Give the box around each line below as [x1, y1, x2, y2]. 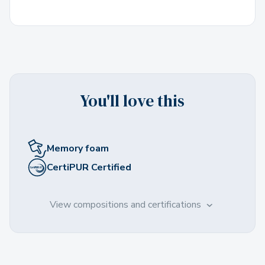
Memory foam [47, 141, 109, 155]
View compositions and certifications [50, 198, 203, 212]
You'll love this [80, 89, 185, 112]
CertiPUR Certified [47, 160, 131, 174]
